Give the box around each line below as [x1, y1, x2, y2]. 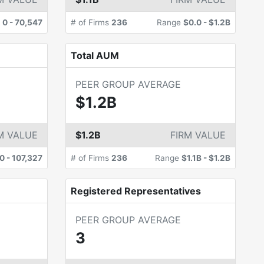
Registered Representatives [70, 185, 201, 197]
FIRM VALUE [170, 129, 226, 141]
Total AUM [70, 49, 119, 61]
